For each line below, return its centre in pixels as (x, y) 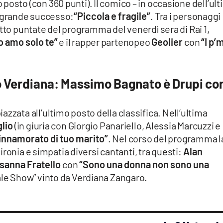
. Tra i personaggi (186, 16)
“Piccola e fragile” (112, 16)
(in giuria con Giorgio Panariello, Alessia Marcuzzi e (117, 126)
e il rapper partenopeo (105, 42)
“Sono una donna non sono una (144, 165)
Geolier (167, 42)
